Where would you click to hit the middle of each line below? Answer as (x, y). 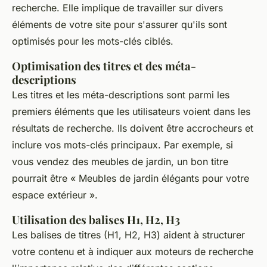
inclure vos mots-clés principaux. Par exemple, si (122, 145)
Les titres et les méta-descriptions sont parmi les (121, 95)
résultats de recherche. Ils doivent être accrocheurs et (133, 128)
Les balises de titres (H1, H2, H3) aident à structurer (128, 235)
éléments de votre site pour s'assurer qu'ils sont (119, 25)
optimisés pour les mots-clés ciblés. (93, 41)
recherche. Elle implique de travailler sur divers (117, 8)
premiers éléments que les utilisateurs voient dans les (131, 112)
